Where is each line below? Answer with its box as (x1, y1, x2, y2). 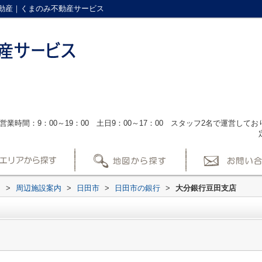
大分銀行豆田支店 (175, 184, 236, 192)
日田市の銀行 (115, 184, 160, 192)
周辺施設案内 (16, 184, 61, 192)
